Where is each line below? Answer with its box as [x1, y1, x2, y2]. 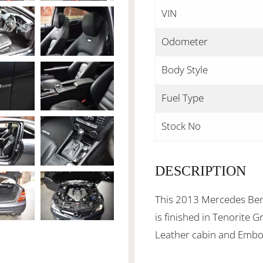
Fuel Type [161, 91, 204, 104]
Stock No [161, 119, 201, 133]
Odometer [161, 35, 208, 48]
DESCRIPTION [155, 163, 246, 178]
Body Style [161, 63, 208, 76]
